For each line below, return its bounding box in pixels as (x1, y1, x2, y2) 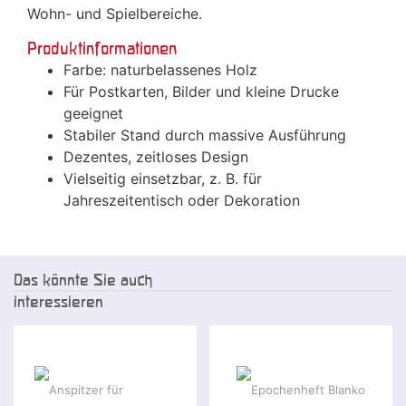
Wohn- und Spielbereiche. (27, 5, 202, 24)
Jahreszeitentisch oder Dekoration (63, 191, 300, 210)
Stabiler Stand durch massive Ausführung (63, 126, 346, 145)
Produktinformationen (27, 39, 177, 59)
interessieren (14, 293, 103, 311)
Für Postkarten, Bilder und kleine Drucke (63, 82, 339, 101)
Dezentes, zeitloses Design (63, 148, 248, 167)
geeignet (63, 104, 123, 123)
